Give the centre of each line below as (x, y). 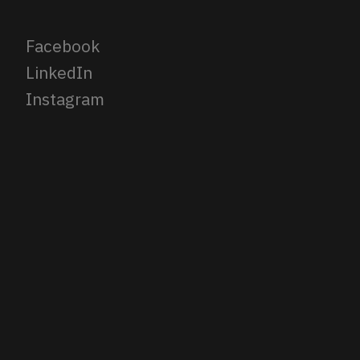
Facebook (63, 45)
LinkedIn (59, 72)
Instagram (65, 98)
